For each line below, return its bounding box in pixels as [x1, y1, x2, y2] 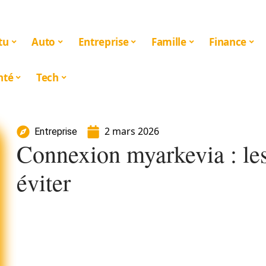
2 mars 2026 [104, 125, 159, 138]
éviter [17, 166, 71, 198]
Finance [209, 34, 246, 49]
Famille [151, 34, 186, 49]
